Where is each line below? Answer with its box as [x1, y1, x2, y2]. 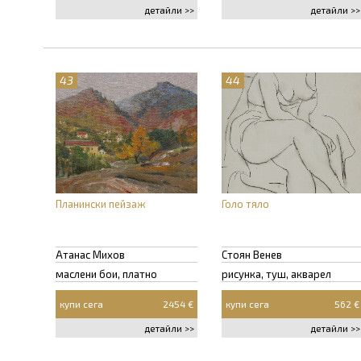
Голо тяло [222, 197, 269, 210]
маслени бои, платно [56, 268, 157, 280]
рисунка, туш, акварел [222, 268, 331, 280]
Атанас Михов [56, 248, 125, 261]
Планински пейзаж [56, 197, 146, 210]
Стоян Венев [222, 248, 282, 261]
